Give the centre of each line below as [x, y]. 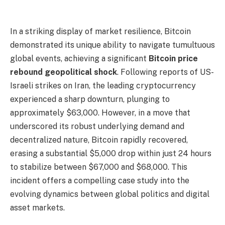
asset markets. [37, 208]
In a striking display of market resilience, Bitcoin [100, 31]
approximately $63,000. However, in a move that [100, 113]
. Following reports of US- [165, 72]
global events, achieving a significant [79, 59]
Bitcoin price [173, 59]
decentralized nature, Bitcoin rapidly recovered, [99, 140]
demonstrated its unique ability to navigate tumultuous [113, 45]
